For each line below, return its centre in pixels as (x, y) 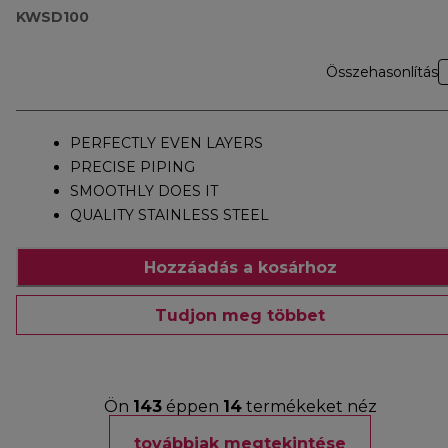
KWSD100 (52, 17)
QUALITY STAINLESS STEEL (169, 215)
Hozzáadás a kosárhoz (240, 267)
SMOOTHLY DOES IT (144, 191)
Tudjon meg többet (240, 315)
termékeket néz (309, 407)
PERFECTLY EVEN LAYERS (166, 143)
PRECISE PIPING (132, 167)
